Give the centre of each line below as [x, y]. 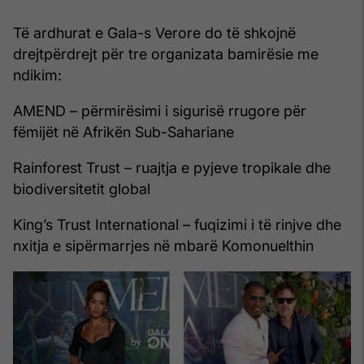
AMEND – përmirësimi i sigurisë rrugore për [160, 111]
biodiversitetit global [82, 189]
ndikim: [37, 76]
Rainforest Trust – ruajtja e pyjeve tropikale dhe [172, 168]
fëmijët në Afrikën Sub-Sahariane [123, 132]
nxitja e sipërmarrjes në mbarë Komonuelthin [163, 246]
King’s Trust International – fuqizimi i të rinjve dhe [177, 225]
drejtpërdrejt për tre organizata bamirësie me [166, 54]
